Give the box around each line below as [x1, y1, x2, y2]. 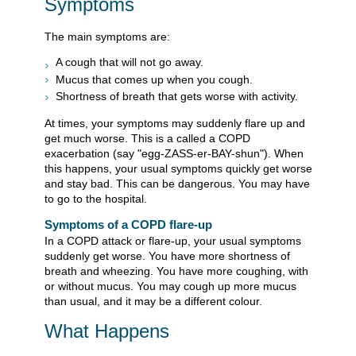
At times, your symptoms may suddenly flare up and [44, 117, 305, 130]
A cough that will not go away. [56, 56, 203, 69]
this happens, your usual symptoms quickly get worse [44, 162, 312, 176]
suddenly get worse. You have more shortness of [44, 250, 290, 263]
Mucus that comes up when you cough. [56, 72, 253, 86]
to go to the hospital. [44, 192, 147, 206]
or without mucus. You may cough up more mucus [44, 280, 296, 293]
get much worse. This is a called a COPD [44, 132, 250, 145]
